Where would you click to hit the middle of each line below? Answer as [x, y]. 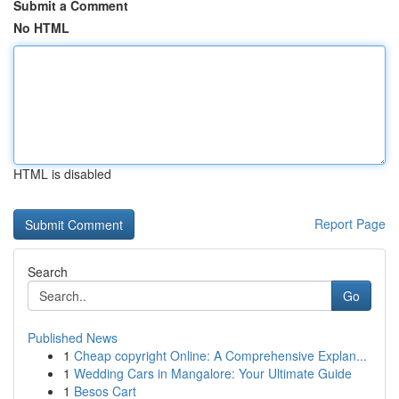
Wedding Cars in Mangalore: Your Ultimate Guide [213, 373]
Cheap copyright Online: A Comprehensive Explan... [220, 355]
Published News [73, 338]
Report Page [350, 224]
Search [48, 272]
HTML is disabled [62, 174]
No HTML [41, 28]
